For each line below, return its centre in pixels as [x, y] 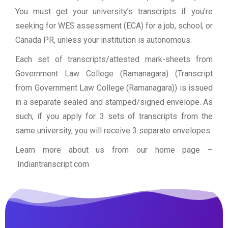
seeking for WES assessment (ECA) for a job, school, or [114, 26]
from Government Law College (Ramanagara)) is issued [114, 88]
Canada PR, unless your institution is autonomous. [104, 40]
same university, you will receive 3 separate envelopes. [113, 131]
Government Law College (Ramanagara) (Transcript [114, 74]
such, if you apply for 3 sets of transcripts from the [114, 117]
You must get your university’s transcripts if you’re [114, 12]
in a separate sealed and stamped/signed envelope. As [114, 102]
